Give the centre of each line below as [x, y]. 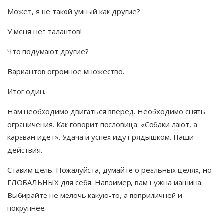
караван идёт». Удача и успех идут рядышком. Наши [100, 137]
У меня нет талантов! [44, 32]
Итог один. [26, 92]
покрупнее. [27, 208]
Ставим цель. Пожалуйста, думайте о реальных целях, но [109, 170]
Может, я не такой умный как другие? [74, 11]
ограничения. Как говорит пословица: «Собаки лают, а [102, 124]
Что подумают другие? [48, 52]
